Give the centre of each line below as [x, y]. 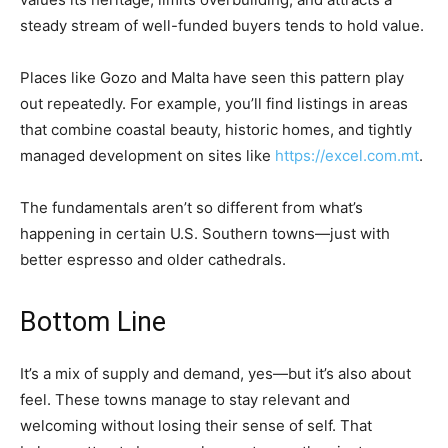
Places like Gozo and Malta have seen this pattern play [212, 77]
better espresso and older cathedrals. [153, 259]
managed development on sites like [147, 155]
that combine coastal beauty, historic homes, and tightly [216, 129]
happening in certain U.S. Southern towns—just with [205, 233]
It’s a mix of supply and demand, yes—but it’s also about [215, 373]
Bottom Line [93, 321]
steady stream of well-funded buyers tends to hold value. [222, 25]
